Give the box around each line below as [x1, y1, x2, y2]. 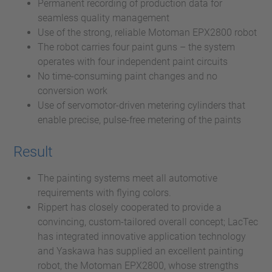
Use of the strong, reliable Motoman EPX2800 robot [38, 27, 257, 38]
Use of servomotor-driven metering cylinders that [38, 100, 245, 111]
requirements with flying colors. [38, 187, 171, 199]
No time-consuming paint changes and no [38, 70, 217, 82]
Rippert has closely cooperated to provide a [38, 202, 222, 213]
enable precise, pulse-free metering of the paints [38, 114, 243, 126]
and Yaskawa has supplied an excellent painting [38, 245, 243, 257]
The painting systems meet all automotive [38, 172, 217, 184]
